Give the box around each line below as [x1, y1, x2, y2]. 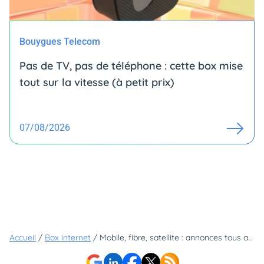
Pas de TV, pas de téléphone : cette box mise [19, 58, 243, 72]
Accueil [9, 232, 36, 243]
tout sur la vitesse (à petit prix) [19, 75, 174, 89]
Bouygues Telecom [19, 35, 100, 47]
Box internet [45, 232, 91, 243]
